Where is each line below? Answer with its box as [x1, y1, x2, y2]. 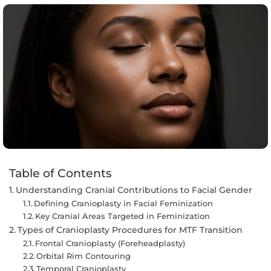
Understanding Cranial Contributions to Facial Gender [15, 184, 252, 195]
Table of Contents [9, 166, 112, 180]
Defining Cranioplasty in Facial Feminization [34, 198, 214, 208]
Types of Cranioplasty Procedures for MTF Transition [17, 224, 243, 235]
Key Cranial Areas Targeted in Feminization [35, 211, 211, 221]
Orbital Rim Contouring [36, 250, 131, 261]
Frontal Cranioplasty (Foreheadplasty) [35, 238, 186, 248]
